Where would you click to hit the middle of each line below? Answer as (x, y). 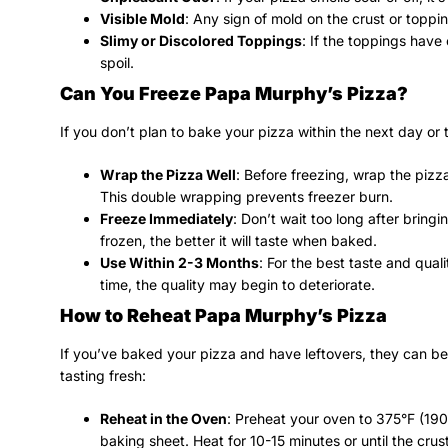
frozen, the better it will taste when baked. (238, 240)
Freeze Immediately (166, 218)
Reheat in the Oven (163, 418)
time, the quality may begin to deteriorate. (237, 284)
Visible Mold (142, 18)
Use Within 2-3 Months (179, 262)
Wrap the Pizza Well (168, 174)
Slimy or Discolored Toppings (201, 40)
